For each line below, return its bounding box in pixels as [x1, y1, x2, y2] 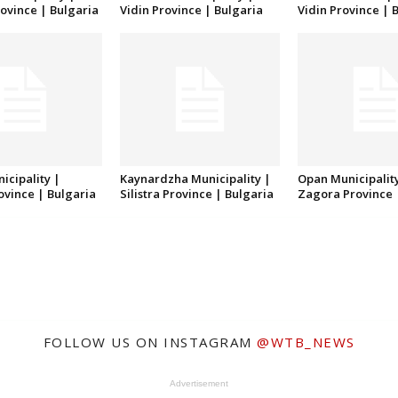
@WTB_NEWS [257, 333, 355, 352]
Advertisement [169, 378, 228, 389]
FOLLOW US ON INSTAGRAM [43, 333, 257, 352]
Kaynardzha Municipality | [119, 171, 271, 187]
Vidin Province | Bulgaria [119, 2, 263, 19]
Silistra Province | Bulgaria [119, 186, 274, 203]
